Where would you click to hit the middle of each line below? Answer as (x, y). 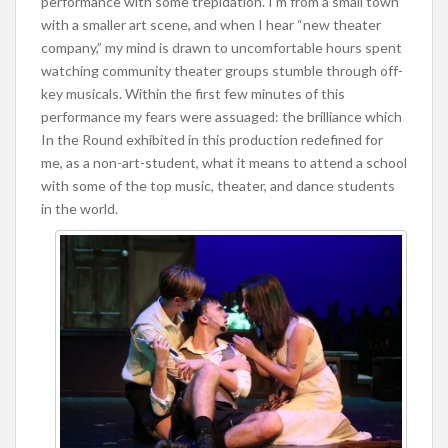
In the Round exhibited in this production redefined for (212, 139)
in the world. (79, 208)
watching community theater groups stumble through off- (222, 70)
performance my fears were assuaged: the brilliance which (221, 116)
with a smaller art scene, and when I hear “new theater (211, 24)
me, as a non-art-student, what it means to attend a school (224, 162)
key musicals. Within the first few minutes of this (193, 93)
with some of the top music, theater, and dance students (218, 185)
